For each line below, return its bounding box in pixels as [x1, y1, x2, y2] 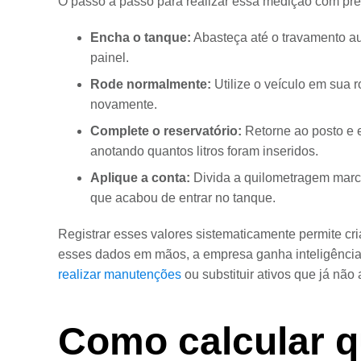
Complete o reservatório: [90, 124, 242, 138]
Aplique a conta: [90, 171, 190, 185]
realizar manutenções [58, 268, 181, 281]
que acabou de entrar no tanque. [90, 191, 276, 205]
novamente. [90, 98, 157, 111]
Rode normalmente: [90, 77, 211, 91]
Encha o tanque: [90, 31, 191, 44]
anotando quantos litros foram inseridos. [90, 144, 318, 158]
